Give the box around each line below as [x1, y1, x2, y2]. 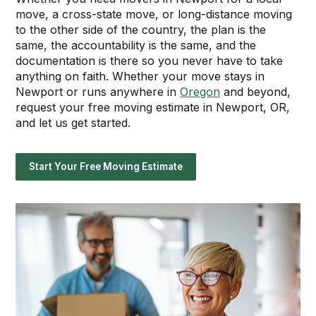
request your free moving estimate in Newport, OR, [16, 100, 291, 114]
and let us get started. [16, 116, 131, 130]
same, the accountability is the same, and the [16, 38, 257, 52]
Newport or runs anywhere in [16, 85, 181, 99]
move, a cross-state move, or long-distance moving [16, 7, 293, 21]
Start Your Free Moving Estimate [29, 161, 183, 172]
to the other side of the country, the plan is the [16, 23, 267, 37]
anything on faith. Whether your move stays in [16, 69, 265, 83]
